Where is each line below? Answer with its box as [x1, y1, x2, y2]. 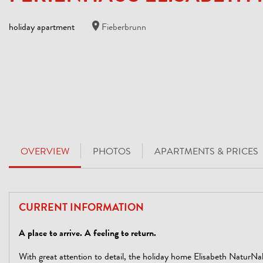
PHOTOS [93, 148, 131, 157]
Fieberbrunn [102, 23, 146, 33]
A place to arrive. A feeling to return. [19, 230, 156, 239]
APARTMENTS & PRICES [154, 148, 258, 157]
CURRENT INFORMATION [19, 203, 144, 214]
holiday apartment [9, 23, 75, 33]
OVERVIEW [21, 148, 69, 157]
